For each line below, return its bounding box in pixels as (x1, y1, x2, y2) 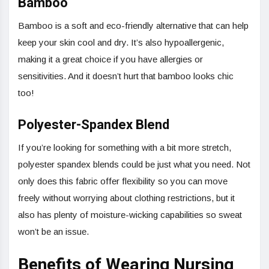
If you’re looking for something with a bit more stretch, (18, 142, 231, 153)
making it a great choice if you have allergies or (18, 54, 203, 65)
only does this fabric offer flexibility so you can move (18, 176, 228, 187)
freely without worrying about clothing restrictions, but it (18, 193, 235, 204)
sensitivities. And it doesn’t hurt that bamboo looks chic (18, 71, 234, 82)
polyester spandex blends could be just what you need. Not (18, 159, 250, 170)
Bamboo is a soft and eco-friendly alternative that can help (18, 20, 249, 31)
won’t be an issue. (18, 226, 89, 237)
